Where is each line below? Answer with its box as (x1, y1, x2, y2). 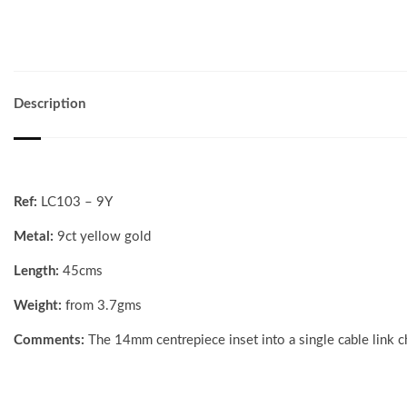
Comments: (14, 333, 88, 347)
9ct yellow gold (57, 229, 151, 243)
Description (14, 96, 85, 111)
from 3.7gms (65, 298, 142, 313)
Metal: (14, 229, 57, 243)
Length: (14, 263, 63, 278)
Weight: (14, 298, 65, 313)
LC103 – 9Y (41, 194, 113, 209)
